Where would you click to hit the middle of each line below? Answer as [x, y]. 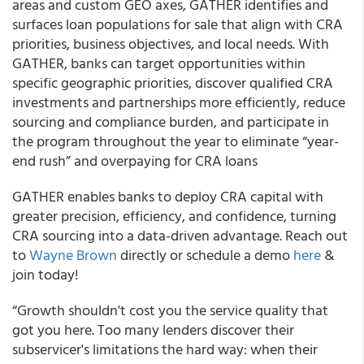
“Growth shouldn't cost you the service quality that [170, 310]
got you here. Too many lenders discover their [153, 329]
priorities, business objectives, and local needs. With [171, 43]
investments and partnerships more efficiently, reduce [179, 102]
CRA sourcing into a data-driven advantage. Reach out [180, 235]
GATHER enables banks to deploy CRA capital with [168, 196]
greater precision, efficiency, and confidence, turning [174, 216]
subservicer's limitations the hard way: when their [165, 349]
